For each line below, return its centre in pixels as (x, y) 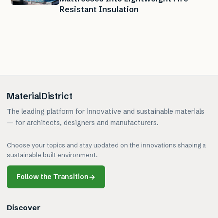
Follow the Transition (53, 177)
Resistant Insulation (99, 9)
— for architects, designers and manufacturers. (83, 123)
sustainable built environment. (52, 155)
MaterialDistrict (40, 96)
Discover (24, 208)
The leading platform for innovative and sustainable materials (106, 112)
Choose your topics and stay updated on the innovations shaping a (106, 145)
